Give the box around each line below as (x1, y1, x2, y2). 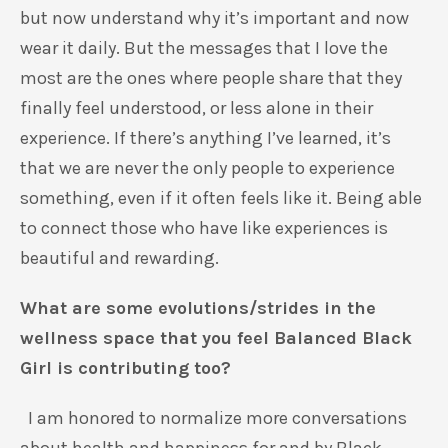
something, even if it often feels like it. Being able (20, 187, 422, 209)
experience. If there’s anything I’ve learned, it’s (20, 127, 391, 149)
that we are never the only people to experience (20, 157, 395, 179)
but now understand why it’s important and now (20, 7, 409, 29)
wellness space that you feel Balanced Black (20, 327, 412, 349)
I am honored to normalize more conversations (28, 407, 407, 429)
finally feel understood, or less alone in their (20, 97, 373, 119)
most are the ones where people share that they (20, 67, 402, 89)
